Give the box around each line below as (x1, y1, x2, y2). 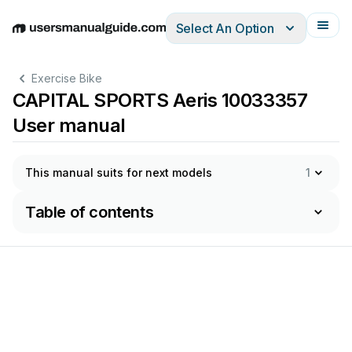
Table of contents (25, 203, 154, 222)
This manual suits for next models (25, 166, 212, 179)
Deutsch (54, 28, 104, 45)
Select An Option (175, 20, 274, 36)
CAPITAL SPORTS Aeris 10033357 (13, 89, 308, 112)
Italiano (152, 28, 195, 45)
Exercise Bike (31, 71, 102, 85)
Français (195, 28, 246, 45)
